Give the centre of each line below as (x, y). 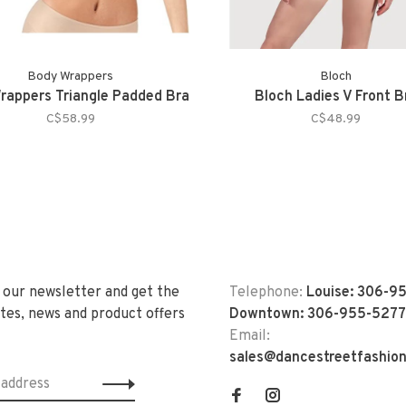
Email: (250, 337)
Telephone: (268, 293)
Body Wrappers (70, 77)
